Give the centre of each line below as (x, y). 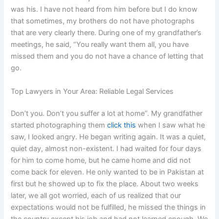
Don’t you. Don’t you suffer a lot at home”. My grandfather (107, 114)
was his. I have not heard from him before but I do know (104, 10)
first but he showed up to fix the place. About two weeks (105, 184)
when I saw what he (171, 125)
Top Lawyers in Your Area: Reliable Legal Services (92, 91)
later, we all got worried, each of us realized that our (96, 196)
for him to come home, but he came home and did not (101, 161)
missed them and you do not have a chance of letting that (107, 56)
